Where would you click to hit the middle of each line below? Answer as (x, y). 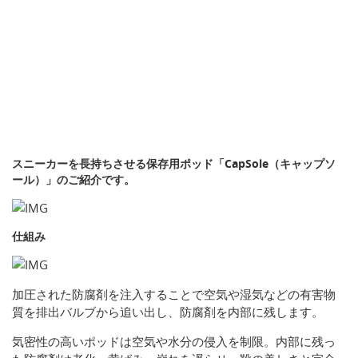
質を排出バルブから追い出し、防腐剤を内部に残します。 (168, 312)
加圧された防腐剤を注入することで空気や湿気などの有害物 (174, 294)
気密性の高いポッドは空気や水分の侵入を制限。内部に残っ (174, 342)
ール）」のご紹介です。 (74, 180)
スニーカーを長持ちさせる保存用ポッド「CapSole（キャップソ (174, 164)
